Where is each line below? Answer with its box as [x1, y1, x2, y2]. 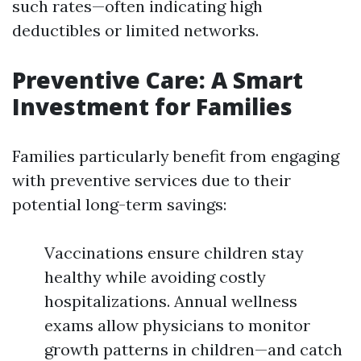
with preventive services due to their [12, 170, 291, 190]
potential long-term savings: [12, 194, 226, 214]
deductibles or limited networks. [12, 20, 259, 40]
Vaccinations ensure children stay [44, 243, 304, 263]
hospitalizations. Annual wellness [44, 291, 297, 311]
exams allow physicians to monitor [44, 315, 310, 335]
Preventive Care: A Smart [12, 64, 303, 95]
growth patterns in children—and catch [44, 339, 342, 359]
